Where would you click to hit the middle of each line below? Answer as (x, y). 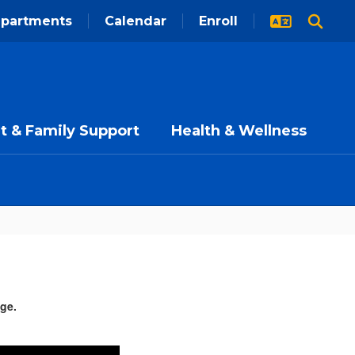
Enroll (218, 21)
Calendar (136, 21)
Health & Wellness (239, 131)
